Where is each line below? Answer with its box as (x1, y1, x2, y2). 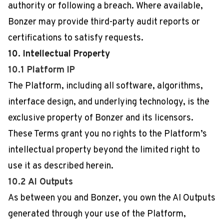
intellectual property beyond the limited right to (8, 144, 200, 156)
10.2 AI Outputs (8, 176, 73, 188)
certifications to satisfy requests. (8, 32, 143, 44)
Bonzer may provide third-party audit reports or (8, 16, 200, 28)
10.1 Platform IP (8, 64, 75, 76)
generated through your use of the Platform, (8, 208, 186, 220)
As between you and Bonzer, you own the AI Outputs (8, 192, 215, 204)
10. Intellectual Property (8, 48, 110, 60)
